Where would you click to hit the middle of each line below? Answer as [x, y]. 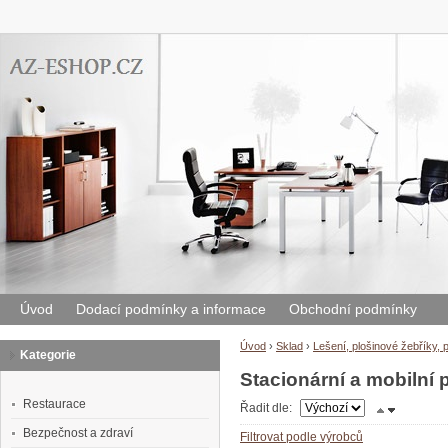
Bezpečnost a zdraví [78, 433]
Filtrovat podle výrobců [301, 437]
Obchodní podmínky [353, 309]
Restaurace [54, 404]
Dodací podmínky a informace [171, 309]
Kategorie [48, 355]
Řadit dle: [267, 408]
